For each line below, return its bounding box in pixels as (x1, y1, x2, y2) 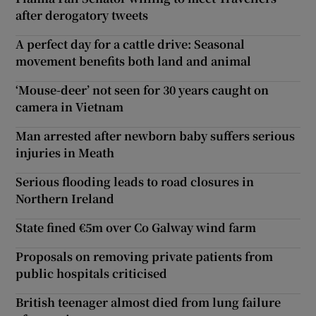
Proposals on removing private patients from (16, 248, 274, 265)
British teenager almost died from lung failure (16, 293, 281, 310)
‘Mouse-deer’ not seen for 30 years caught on (16, 81, 269, 98)
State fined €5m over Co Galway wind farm (16, 219, 257, 236)
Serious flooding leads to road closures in (16, 173, 255, 190)
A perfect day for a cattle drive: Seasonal (16, 35, 245, 52)
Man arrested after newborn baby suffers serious (16, 127, 296, 144)
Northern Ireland (16, 190, 115, 207)
